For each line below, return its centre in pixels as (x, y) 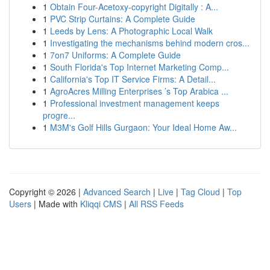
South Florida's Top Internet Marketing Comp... (140, 67)
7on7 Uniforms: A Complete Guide (115, 55)
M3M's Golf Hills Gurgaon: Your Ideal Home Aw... (143, 127)
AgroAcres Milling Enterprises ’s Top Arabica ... (139, 91)
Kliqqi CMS (101, 204)
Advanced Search (117, 192)
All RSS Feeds (156, 204)
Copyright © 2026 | (46, 192)
